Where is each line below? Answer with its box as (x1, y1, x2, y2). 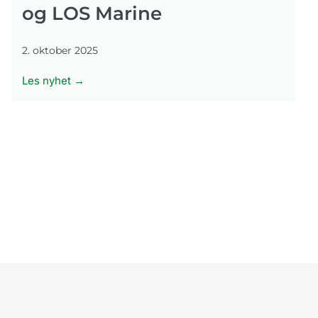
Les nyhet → (22, 73, 84, 87)
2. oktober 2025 (22, 43, 98, 57)
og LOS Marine (22, 1, 162, 25)
